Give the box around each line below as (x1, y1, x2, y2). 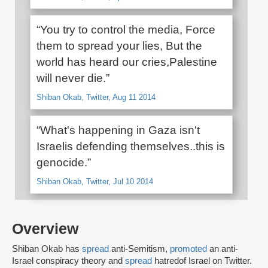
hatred (154, 256, 179, 266)
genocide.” (36, 156, 91, 169)
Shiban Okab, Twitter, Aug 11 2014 (36, 93, 156, 102)
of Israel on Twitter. (179, 256, 252, 266)
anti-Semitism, (111, 244, 170, 254)
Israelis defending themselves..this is (36, 140, 225, 153)
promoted (170, 244, 209, 254)
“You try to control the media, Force (36, 23, 215, 36)
